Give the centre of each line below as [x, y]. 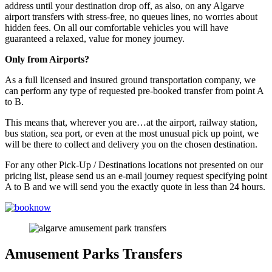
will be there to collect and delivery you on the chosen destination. [131, 144]
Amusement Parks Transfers [93, 253]
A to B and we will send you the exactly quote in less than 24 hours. [135, 186]
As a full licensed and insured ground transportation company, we [130, 80]
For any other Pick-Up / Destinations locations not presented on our [134, 165]
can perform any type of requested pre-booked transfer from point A [134, 90]
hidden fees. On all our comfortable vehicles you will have [117, 27]
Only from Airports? [47, 59]
